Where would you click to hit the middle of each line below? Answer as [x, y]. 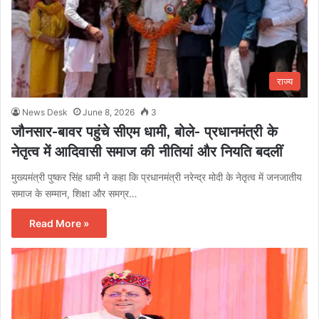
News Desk [45, 113]
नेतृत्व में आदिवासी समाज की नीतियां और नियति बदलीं [147, 152]
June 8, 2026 [109, 113]
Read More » [59, 224]
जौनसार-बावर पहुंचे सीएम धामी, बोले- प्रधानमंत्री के [145, 132]
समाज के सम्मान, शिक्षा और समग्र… [74, 194]
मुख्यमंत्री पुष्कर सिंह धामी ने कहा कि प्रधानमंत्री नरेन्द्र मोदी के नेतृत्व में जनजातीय [157, 177]
